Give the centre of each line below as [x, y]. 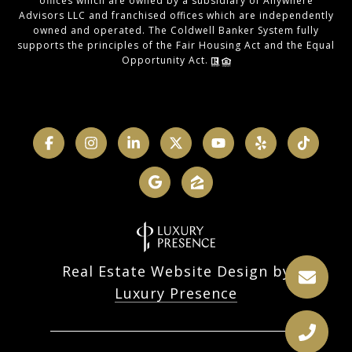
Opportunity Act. [166, 60]
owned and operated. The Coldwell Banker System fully [176, 31]
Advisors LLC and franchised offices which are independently [176, 16]
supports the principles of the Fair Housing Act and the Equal [176, 46]
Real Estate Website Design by [176, 271]
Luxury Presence [176, 293]
